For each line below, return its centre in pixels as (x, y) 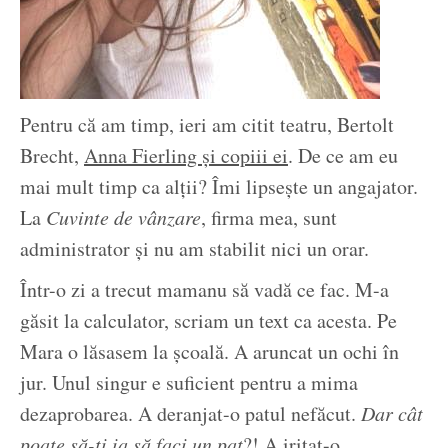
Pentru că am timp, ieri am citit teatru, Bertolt (207, 125)
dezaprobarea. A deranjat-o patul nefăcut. (190, 414)
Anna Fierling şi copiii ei (186, 156)
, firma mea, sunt (269, 218)
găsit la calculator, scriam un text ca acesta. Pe (208, 321)
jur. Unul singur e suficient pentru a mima (189, 383)
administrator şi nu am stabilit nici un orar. (194, 249)
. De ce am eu (343, 156)
